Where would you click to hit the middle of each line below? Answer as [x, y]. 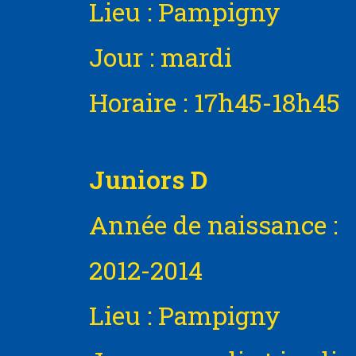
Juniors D [148, 179]
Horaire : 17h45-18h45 [215, 102]
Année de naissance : [213, 224]
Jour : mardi [161, 57]
